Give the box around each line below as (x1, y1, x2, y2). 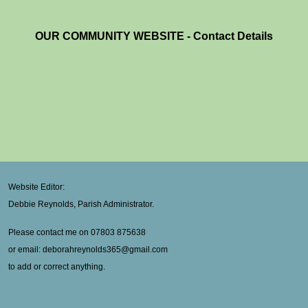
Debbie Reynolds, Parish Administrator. (8, 199, 154, 209)
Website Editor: (8, 181, 65, 192)
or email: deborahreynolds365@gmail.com (8, 244, 168, 254)
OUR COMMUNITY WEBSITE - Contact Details (35, 30, 273, 42)
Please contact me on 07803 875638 (8, 227, 146, 237)
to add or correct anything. (8, 261, 105, 272)
